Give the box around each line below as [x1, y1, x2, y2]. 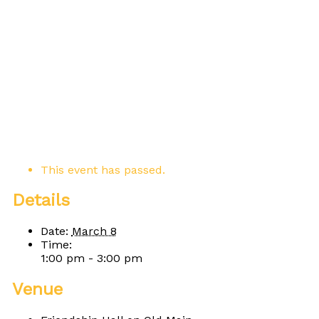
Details [11, 190, 70, 211]
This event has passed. [40, 162, 165, 177]
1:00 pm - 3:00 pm [40, 251, 142, 266]
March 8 [71, 224, 117, 239]
